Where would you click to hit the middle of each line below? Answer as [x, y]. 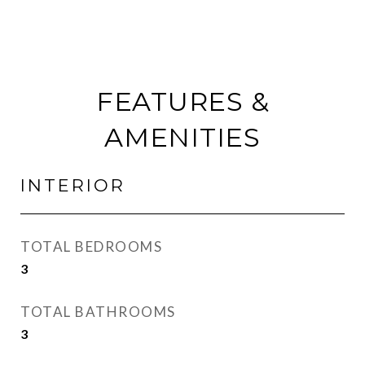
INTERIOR [73, 185]
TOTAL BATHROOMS [98, 312]
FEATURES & [182, 101]
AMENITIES [182, 137]
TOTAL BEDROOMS [91, 246]
